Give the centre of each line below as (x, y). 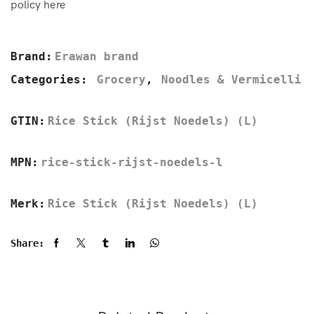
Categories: (53, 79)
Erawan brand (97, 56)
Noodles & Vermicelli (231, 79)
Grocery (121, 79)
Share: (27, 243)
